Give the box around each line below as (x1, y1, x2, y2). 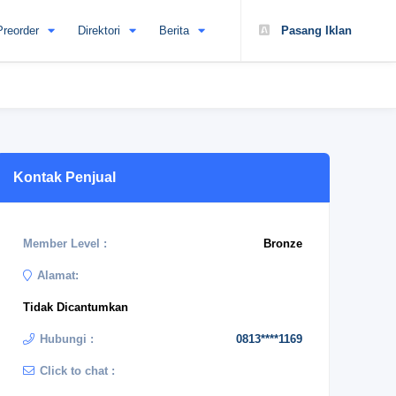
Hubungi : (40, 332, 94, 346)
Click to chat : (40, 364, 115, 377)
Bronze (263, 237, 302, 250)
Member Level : (23, 237, 107, 250)
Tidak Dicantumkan (23, 301, 128, 314)
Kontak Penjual (13, 170, 116, 185)
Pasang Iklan (278, 24, 352, 37)
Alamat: (37, 269, 79, 282)
